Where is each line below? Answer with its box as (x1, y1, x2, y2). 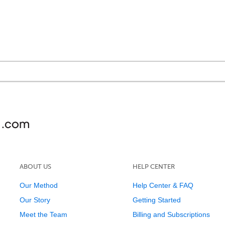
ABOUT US (19, 163, 51, 170)
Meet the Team (19, 210, 67, 218)
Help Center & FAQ (132, 181, 193, 189)
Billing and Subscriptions (132, 210, 210, 218)
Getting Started (132, 196, 181, 204)
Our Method (19, 181, 58, 189)
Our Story (19, 196, 50, 204)
